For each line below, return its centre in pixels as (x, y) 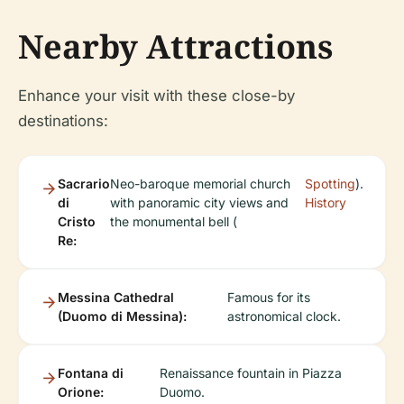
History (326, 202)
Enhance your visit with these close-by (156, 96)
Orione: (81, 392)
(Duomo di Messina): (122, 316)
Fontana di (91, 373)
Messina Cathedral (116, 297)
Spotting (330, 184)
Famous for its (268, 297)
